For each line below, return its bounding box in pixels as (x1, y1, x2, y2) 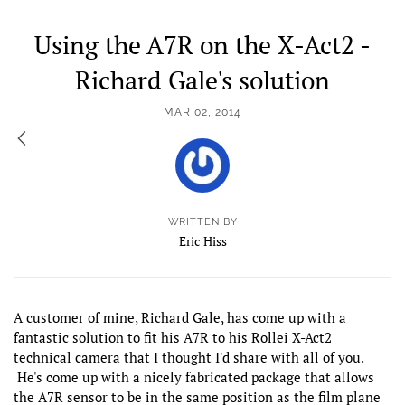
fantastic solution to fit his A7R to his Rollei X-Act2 (14, 328, 332, 346)
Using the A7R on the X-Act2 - (34, 28, 371, 61)
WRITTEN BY (167, 216, 238, 228)
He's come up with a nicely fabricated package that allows (14, 368, 374, 386)
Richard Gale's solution (75, 63, 330, 97)
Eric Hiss (178, 232, 227, 250)
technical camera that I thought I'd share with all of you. (14, 348, 371, 366)
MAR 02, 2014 (164, 106, 241, 118)
